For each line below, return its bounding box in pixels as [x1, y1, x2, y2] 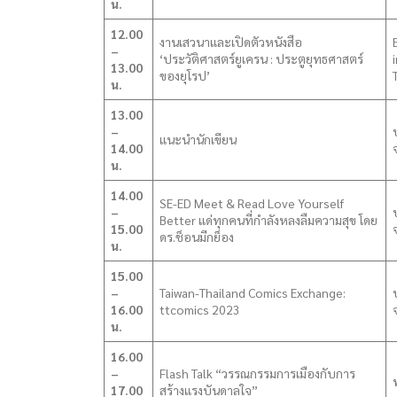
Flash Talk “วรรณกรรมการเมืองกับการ [160, 365, 355, 381]
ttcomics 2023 [160, 301, 240, 317]
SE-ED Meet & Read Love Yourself [160, 195, 344, 211]
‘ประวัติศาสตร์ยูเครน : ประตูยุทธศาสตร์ [160, 51, 363, 66]
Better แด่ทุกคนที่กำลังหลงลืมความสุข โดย [160, 212, 378, 228]
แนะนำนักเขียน [160, 131, 237, 147]
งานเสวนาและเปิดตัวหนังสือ [160, 34, 302, 50]
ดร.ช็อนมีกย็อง [160, 229, 234, 245]
